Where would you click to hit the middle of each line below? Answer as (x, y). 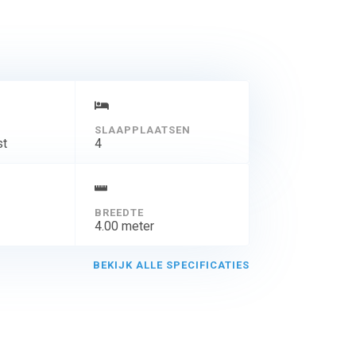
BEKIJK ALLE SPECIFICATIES (171, 265)
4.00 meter (124, 226)
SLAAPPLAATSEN (142, 130)
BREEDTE (119, 212)
